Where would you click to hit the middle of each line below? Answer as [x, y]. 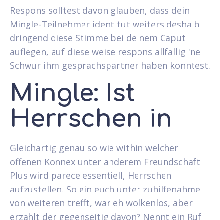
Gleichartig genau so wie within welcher [94, 148]
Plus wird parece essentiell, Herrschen [91, 175]
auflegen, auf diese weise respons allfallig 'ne [105, 51]
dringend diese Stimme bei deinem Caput [98, 38]
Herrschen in [91, 119]
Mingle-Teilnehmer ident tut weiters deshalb [105, 24]
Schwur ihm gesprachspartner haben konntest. [110, 65]
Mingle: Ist [72, 93]
